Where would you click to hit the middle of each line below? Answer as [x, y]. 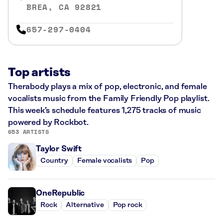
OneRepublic [60, 193]
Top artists [40, 72]
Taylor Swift [59, 149]
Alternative [85, 205]
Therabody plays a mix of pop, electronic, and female [108, 86]
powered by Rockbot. [48, 122]
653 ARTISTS [29, 131]
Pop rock [127, 205]
